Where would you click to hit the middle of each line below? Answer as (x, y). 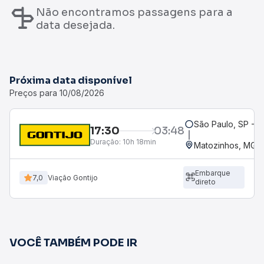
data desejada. (75, 25)
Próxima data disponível (71, 80)
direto (205, 182)
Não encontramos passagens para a (134, 12)
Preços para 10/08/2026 (57, 93)
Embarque (212, 173)
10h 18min (138, 141)
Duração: (105, 141)
